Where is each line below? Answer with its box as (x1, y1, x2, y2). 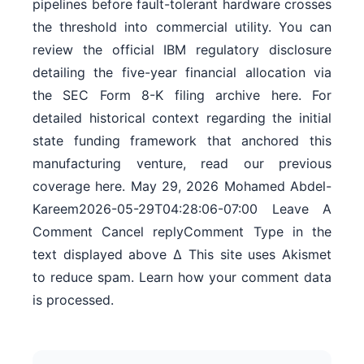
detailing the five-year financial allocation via (32, 64, 331, 81)
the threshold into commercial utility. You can (32, 19, 331, 36)
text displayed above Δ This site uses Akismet (32, 246, 331, 263)
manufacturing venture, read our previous (32, 155, 331, 172)
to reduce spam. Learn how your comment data (32, 269, 331, 286)
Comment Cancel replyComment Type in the (32, 223, 331, 240)
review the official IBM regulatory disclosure (32, 41, 331, 58)
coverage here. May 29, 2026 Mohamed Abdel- (32, 178, 331, 195)
